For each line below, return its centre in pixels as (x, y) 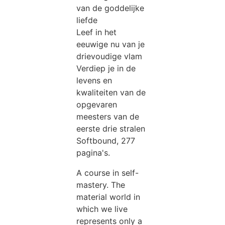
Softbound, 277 (106, 140)
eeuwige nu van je (111, 44)
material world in (108, 197)
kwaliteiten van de (111, 92)
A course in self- (108, 173)
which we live (102, 209)
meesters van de (108, 116)
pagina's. (93, 152)
